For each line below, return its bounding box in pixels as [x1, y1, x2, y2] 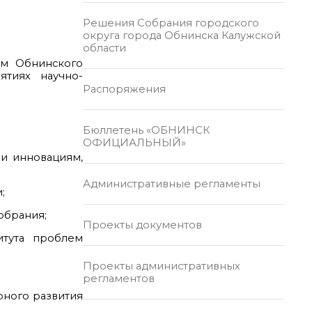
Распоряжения [82, 82, 166, 95]
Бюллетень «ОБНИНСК [82, 123, 210, 136]
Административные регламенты [82, 177, 260, 190]
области [82, 41, 126, 54]
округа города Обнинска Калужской [82, 29, 281, 42]
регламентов [82, 272, 155, 285]
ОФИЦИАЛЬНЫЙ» [82, 136, 186, 149]
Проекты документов [82, 218, 202, 231]
